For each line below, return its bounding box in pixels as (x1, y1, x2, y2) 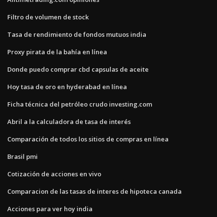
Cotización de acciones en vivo (7, 169, 101, 178)
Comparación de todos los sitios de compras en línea (7, 134, 169, 143)
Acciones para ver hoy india (7, 204, 93, 213)
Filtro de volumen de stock (7, 12, 89, 21)
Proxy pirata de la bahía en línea (7, 47, 107, 56)
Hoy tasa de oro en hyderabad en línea (7, 82, 127, 91)
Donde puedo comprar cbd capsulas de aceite (7, 64, 149, 74)
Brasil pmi (7, 152, 38, 161)
